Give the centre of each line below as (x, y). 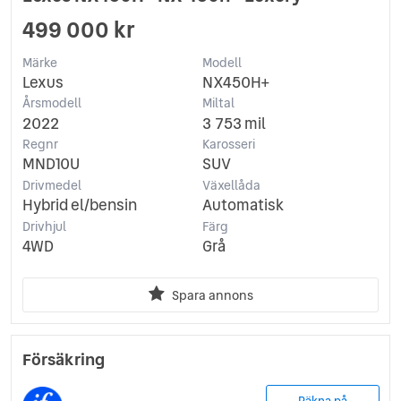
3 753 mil (234, 123)
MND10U (51, 164)
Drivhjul (44, 226)
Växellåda (231, 185)
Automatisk (243, 205)
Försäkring (64, 359)
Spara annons (212, 295)
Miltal (218, 103)
